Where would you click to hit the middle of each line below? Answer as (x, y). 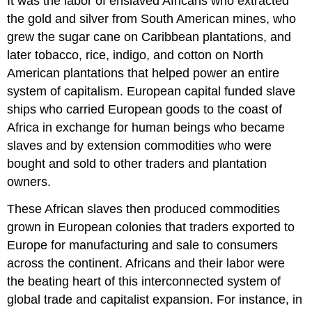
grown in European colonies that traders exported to (151, 227)
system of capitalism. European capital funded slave (151, 91)
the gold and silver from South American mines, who (152, 18)
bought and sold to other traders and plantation (137, 163)
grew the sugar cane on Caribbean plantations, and (149, 37)
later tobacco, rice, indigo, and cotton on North (135, 55)
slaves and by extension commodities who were (140, 145)
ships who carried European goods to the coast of (145, 109)
